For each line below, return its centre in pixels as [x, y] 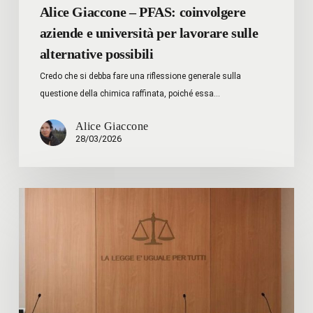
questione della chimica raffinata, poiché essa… [130, 93]
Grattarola [41, 213]
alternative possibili [96, 53]
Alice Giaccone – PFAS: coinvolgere [143, 12]
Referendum [46, 265]
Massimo [39, 195]
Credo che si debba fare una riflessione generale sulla [140, 76]
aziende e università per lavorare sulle [149, 32]
